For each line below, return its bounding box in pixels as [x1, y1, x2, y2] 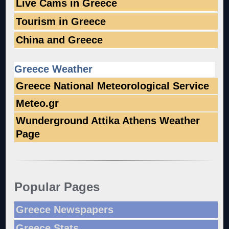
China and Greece [16, 34, 103, 46]
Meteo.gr [16, 98, 59, 109]
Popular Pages [14, 180, 100, 194]
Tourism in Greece [16, 16, 106, 28]
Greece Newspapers [16, 203, 114, 215]
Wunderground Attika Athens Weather [16, 115, 200, 127]
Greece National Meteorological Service [16, 80, 210, 92]
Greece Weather [14, 63, 93, 75]
